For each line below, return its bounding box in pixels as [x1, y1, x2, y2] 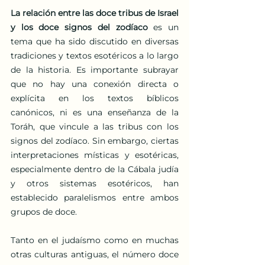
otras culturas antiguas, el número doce [11, 248, 179, 260]
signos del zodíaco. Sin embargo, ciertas [11, 135, 179, 146]
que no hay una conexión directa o [11, 78, 179, 89]
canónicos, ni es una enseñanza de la [11, 106, 179, 118]
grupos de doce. [11, 206, 77, 217]
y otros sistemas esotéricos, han [11, 177, 179, 189]
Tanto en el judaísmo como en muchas [11, 234, 179, 245]
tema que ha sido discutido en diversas [11, 35, 179, 47]
